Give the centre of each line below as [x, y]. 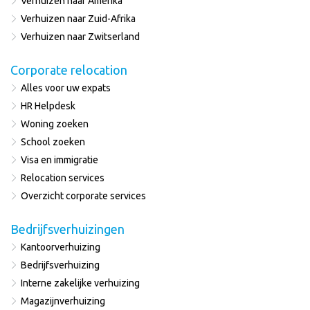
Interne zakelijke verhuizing [80, 283]
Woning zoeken [55, 124]
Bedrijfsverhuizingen [67, 229]
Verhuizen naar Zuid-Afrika [78, 18]
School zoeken [53, 142]
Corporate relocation [69, 70]
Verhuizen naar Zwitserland [80, 36]
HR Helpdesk [48, 106]
